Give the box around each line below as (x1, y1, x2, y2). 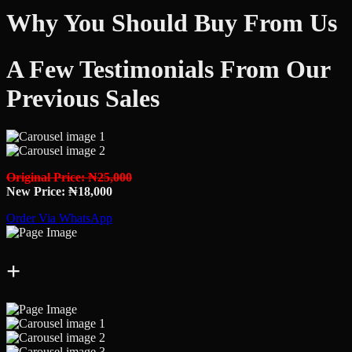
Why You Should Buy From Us (6, 9, 337, 38)
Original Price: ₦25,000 (6, 170, 132, 185)
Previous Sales (6, 83, 159, 112)
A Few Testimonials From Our (6, 54, 330, 83)
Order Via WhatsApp (6, 211, 112, 225)
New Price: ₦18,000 (6, 185, 112, 199)
